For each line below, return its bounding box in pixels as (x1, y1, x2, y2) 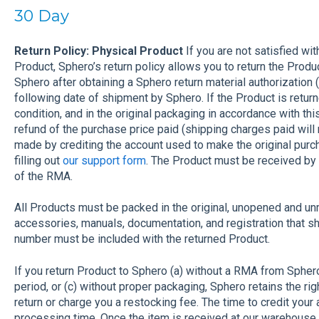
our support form (62, 154, 146, 168)
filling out (14, 154, 63, 168)
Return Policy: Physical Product (14, 44, 183, 58)
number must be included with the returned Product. (14, 232, 270, 246)
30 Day (14, 6, 69, 26)
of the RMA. (14, 169, 73, 184)
